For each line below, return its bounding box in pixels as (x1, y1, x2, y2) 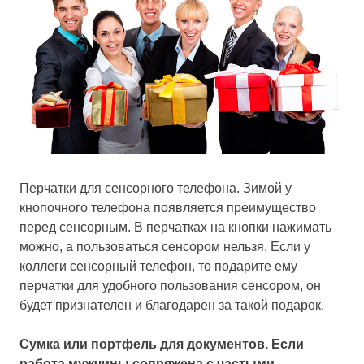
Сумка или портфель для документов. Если (19, 336, 304, 351)
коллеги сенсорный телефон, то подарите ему (19, 258, 297, 273)
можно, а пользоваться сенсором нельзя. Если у (19, 239, 310, 253)
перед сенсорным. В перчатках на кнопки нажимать (19, 219, 331, 234)
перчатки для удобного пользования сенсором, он (19, 278, 321, 292)
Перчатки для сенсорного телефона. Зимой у (19, 180, 292, 195)
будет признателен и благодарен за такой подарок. (19, 297, 324, 312)
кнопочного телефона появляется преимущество (19, 200, 316, 214)
